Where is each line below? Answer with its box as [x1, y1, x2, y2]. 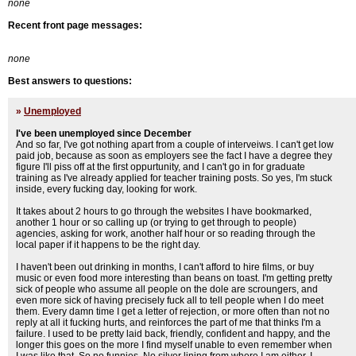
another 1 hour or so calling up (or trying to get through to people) [16, 217, 296, 228]
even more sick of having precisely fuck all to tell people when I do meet [16, 295, 323, 306]
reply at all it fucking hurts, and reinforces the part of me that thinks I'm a [16, 317, 321, 328]
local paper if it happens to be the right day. [16, 239, 200, 250]
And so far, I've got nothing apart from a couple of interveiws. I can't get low [16, 139, 334, 150]
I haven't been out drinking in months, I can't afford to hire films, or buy [16, 261, 314, 273]
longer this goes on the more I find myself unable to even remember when [16, 339, 332, 350]
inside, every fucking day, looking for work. [16, 184, 197, 195]
